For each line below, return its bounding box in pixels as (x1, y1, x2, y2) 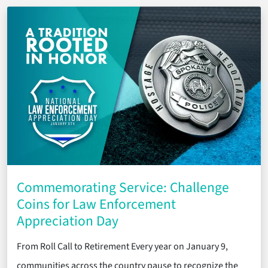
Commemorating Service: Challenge (17, 178, 229, 197)
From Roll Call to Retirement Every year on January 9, (17, 240, 228, 253)
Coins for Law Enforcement (17, 194, 176, 214)
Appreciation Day (17, 211, 118, 231)
